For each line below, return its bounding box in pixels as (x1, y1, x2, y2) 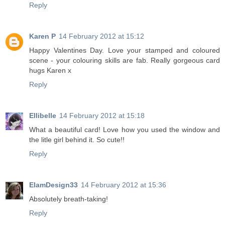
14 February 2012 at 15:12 (59, 32, 144, 40)
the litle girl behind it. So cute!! (29, 135, 125, 144)
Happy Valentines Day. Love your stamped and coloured (29, 46, 220, 54)
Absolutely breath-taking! (29, 194, 108, 203)
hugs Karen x (29, 66, 71, 74)
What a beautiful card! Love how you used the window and (29, 125, 220, 134)
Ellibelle (29, 111, 56, 120)
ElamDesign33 (29, 180, 78, 189)
